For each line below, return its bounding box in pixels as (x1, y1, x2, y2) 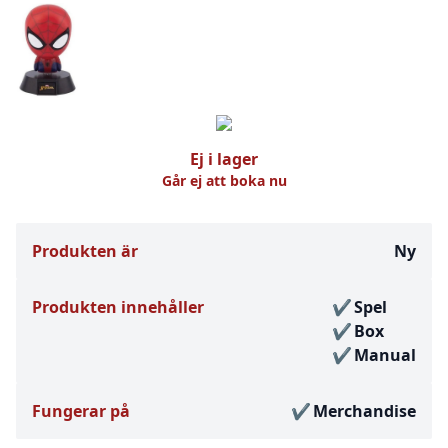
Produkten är (32, 239, 138, 262)
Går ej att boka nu (161, 170, 287, 190)
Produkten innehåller (32, 295, 204, 318)
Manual (354, 343, 416, 366)
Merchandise (313, 399, 416, 422)
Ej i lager (190, 147, 258, 170)
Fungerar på (32, 399, 130, 422)
